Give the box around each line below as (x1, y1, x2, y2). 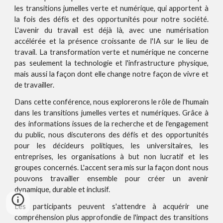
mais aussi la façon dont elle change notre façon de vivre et (14, 69, 209, 78)
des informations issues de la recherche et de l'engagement (14, 119, 209, 128)
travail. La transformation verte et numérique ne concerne (14, 47, 209, 56)
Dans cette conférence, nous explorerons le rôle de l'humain (14, 97, 209, 106)
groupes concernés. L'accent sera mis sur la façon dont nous (14, 163, 209, 172)
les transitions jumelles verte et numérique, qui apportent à (14, 3, 209, 12)
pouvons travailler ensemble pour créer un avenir (14, 174, 209, 183)
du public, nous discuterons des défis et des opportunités (14, 130, 209, 139)
